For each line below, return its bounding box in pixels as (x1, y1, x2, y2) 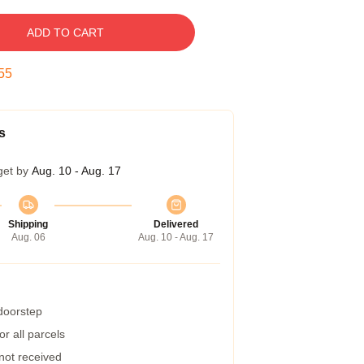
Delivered (154, 219, 198, 230)
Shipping (8, 219, 48, 230)
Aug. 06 (11, 232, 45, 243)
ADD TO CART (26, 26, 104, 39)
